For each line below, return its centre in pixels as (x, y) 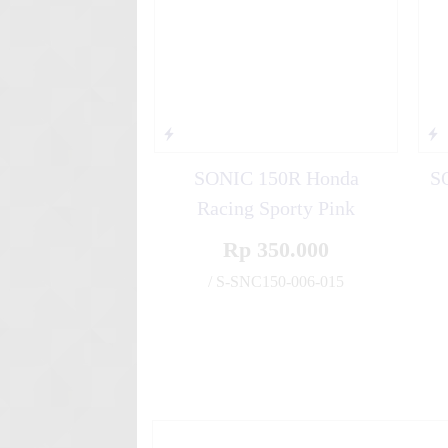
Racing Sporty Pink (276, 208)
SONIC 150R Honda (276, 178)
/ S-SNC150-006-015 (276, 281)
